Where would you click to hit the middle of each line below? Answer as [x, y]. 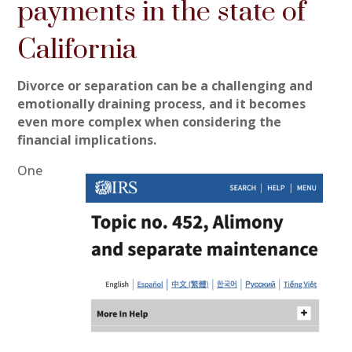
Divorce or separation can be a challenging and [165, 85]
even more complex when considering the [150, 121]
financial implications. [87, 139]
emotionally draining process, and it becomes [162, 103]
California [77, 50]
